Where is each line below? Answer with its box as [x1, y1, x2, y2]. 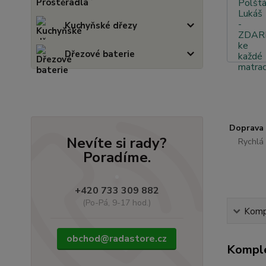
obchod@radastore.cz [66, 232, 167, 245]
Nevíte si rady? [66, 134, 167, 153]
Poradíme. [83, 148, 151, 167]
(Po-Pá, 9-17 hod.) [83, 197, 151, 208]
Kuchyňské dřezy [65, 20, 137, 31]
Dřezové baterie [65, 48, 135, 60]
